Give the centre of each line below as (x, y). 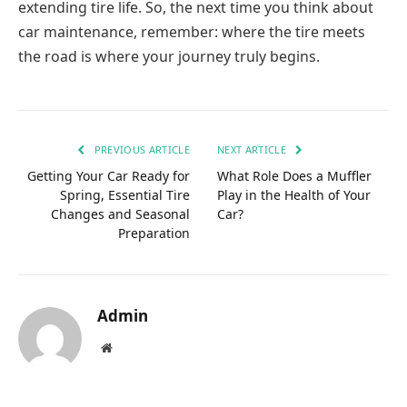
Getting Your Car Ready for (109, 175)
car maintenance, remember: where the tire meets (192, 31)
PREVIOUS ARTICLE (140, 149)
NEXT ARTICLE (253, 149)
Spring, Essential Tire (125, 194)
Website (131, 347)
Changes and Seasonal (120, 213)
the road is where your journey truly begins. (169, 56)
